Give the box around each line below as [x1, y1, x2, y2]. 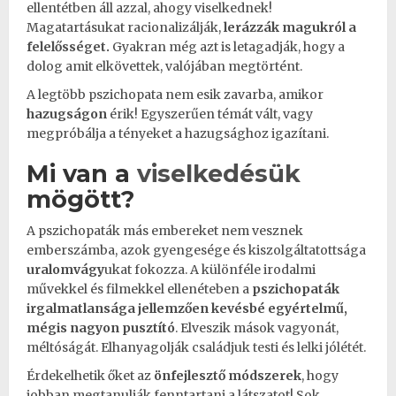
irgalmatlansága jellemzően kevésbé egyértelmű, [27, 300, 347, 316]
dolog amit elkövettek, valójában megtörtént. [27, 57, 302, 74]
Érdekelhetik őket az [27, 367, 154, 384]
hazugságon [27, 105, 110, 122]
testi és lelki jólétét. [253, 339, 366, 355]
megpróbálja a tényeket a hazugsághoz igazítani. [27, 125, 329, 141]
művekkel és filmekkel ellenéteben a [27, 280, 252, 297]
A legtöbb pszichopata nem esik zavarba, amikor [27, 86, 324, 103]
